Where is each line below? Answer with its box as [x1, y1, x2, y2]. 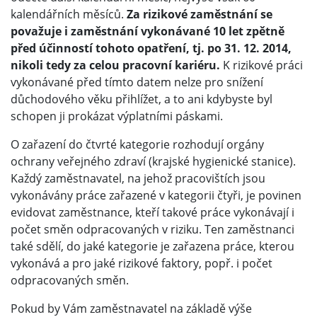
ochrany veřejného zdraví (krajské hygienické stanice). [11, 154, 296, 170]
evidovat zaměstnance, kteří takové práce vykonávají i [11, 204, 294, 221]
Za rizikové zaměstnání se [127, 6, 272, 23]
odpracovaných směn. [11, 272, 129, 289]
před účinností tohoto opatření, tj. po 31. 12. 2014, [11, 40, 292, 57]
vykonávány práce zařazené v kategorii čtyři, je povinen [11, 188, 301, 204]
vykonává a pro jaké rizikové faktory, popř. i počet [11, 255, 272, 272]
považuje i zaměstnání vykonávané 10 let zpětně [11, 23, 284, 40]
